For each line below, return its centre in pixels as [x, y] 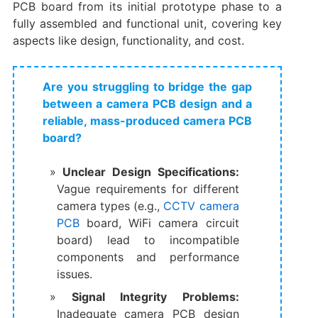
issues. [74, 274]
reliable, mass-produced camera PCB [147, 120]
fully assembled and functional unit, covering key [147, 23]
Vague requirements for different [148, 188]
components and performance [148, 257]
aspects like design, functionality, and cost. [128, 40]
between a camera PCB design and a [147, 103]
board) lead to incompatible [148, 240]
